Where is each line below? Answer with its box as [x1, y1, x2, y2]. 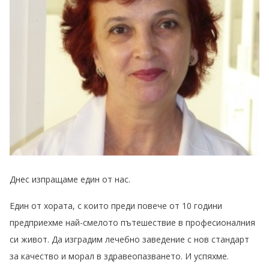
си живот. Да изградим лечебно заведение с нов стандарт [10, 234, 249, 246]
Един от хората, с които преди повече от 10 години [10, 200, 222, 212]
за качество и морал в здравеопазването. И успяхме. [10, 250, 229, 262]
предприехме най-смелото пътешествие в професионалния [10, 217, 255, 229]
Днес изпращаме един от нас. [10, 174, 130, 186]
